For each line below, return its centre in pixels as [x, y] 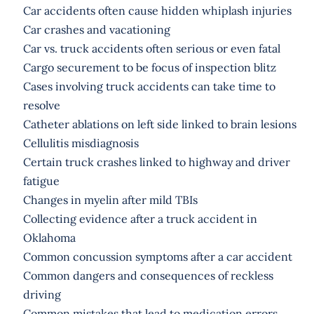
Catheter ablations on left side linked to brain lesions [159, 124]
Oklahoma [49, 237]
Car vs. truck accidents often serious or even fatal [151, 48]
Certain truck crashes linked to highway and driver [156, 162]
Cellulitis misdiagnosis [81, 143]
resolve [41, 105]
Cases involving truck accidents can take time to [149, 86]
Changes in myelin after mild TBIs [110, 199]
